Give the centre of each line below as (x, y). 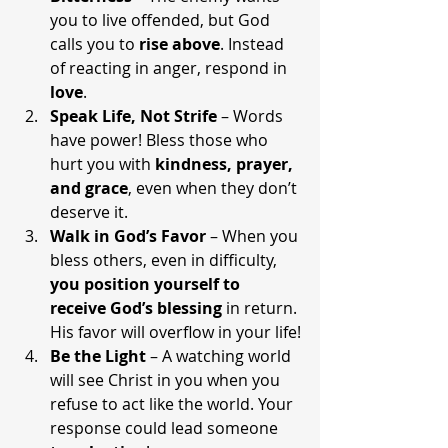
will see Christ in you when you (167, 380)
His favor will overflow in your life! (175, 332)
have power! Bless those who (161, 140)
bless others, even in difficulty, (165, 260)
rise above (179, 44)
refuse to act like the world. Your (173, 404)
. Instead (254, 44)
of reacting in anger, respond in (170, 68)
